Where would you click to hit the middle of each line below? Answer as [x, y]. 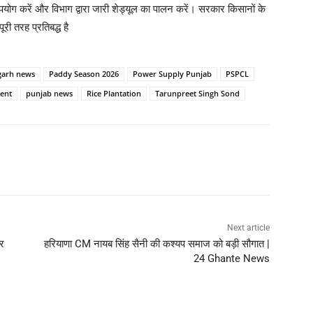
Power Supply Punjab [172, 74]
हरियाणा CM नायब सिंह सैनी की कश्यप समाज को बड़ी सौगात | [156, 244]
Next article [248, 228]
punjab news [49, 94]
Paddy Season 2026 [84, 74]
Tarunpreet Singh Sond [197, 94]
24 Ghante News [231, 259]
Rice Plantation [114, 94]
